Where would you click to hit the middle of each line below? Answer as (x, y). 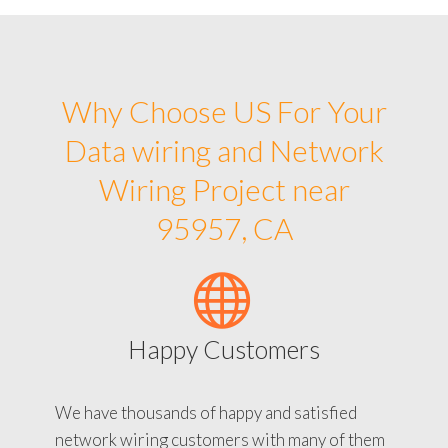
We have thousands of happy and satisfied (206, 412)
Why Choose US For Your (224, 110)
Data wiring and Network (224, 149)
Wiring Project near (224, 188)
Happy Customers (224, 348)
